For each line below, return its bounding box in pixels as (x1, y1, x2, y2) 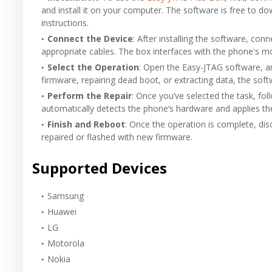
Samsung (47, 189, 84, 202)
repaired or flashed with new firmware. (41, 131, 192, 143)
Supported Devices (32, 157, 167, 178)
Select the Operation (47, 61, 139, 73)
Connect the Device (47, 32, 133, 44)
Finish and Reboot (47, 118, 125, 130)
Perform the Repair (47, 89, 132, 101)
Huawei (47, 205, 76, 217)
